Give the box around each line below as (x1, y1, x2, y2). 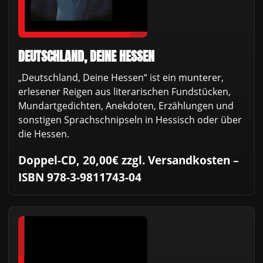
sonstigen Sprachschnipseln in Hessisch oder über (18, 113, 242, 126)
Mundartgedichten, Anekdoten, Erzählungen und (18, 99, 234, 112)
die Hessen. (18, 127, 69, 140)
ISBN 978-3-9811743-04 (18, 169, 141, 184)
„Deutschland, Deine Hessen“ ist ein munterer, (18, 70, 224, 84)
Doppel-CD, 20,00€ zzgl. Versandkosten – (18, 152, 239, 167)
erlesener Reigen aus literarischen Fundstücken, (18, 85, 231, 98)
